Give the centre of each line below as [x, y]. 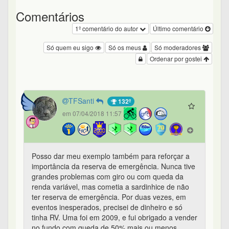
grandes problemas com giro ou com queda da [108, 177]
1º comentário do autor [107, 29]
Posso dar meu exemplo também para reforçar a [111, 156]
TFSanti [82, 101]
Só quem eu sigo [71, 48]
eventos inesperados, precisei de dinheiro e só [107, 207]
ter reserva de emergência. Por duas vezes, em [109, 197]
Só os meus [125, 48]
